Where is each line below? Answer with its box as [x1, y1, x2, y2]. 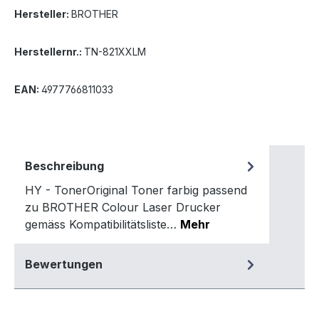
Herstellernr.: [14, 46, 84, 58]
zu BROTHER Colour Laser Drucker [25, 200, 221, 215]
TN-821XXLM [84, 46, 146, 58]
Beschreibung [25, 159, 104, 174]
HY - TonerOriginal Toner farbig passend [25, 183, 247, 198]
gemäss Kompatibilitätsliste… [25, 217, 180, 232]
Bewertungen [25, 257, 103, 272]
